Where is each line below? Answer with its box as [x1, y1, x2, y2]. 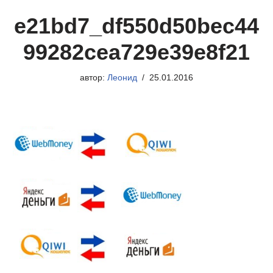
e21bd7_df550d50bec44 [14, 13, 259, 38]
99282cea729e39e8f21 [23, 39, 250, 65]
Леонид [107, 73, 137, 82]
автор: [80, 73, 107, 82]
